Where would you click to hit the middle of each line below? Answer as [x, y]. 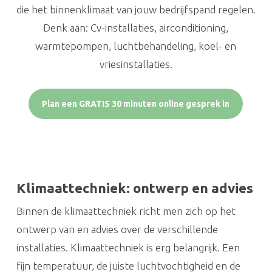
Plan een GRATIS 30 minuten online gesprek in [136, 104]
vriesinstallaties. [136, 64]
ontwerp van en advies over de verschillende [117, 229]
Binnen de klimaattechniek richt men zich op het [126, 211]
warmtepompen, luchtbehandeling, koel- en [136, 46]
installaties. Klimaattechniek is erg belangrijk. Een [128, 247]
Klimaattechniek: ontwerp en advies [134, 188]
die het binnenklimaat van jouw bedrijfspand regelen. [136, 9]
